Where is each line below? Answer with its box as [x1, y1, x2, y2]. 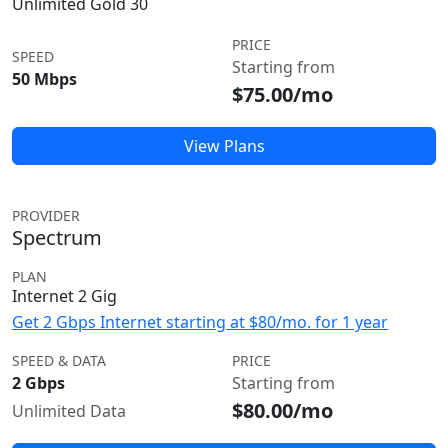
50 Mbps [12, 68, 77, 90]
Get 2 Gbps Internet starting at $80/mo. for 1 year [12, 311, 388, 333]
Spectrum [12, 224, 102, 251]
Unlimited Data [12, 400, 126, 422]
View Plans [183, 135, 265, 157]
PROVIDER [12, 206, 80, 225]
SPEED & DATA [12, 351, 106, 370]
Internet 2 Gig [12, 285, 117, 307]
